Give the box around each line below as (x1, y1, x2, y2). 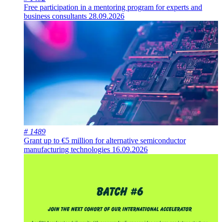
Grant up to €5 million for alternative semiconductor (24, 136, 186, 145)
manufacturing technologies (24, 145, 112, 154)
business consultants (24, 11, 89, 20)
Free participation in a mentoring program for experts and (24, 2, 202, 11)
